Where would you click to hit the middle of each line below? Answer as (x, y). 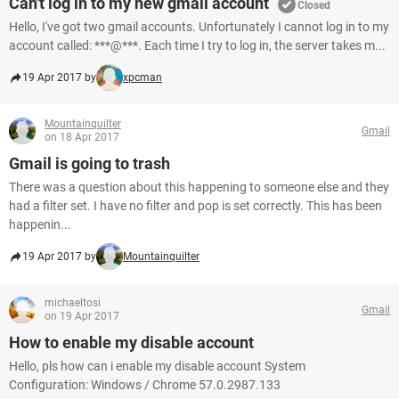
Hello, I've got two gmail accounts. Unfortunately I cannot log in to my (199, 27)
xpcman (142, 77)
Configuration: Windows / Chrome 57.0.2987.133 (145, 385)
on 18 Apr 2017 (82, 137)
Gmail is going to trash (90, 163)
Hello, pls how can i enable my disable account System (157, 366)
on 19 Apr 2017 (82, 316)
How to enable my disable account (131, 342)
